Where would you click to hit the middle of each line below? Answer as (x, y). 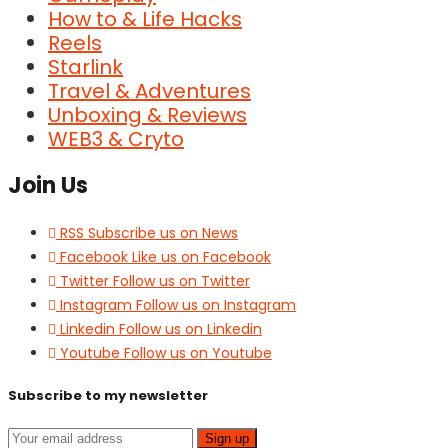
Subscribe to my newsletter (108, 395)
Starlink (85, 67)
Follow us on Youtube (198, 353)
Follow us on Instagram (216, 305)
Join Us (48, 186)
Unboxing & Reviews (147, 115)
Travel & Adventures (149, 91)
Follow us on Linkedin (190, 329)
